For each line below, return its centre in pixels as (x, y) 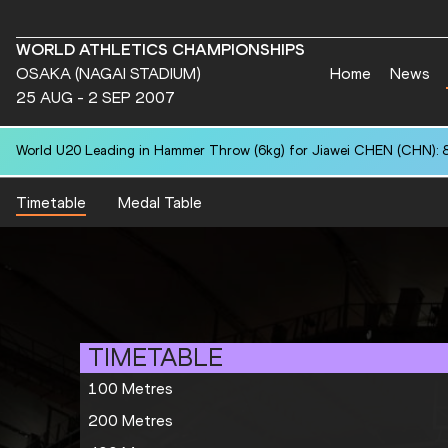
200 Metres (130, 421)
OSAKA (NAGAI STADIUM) (108, 73)
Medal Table (160, 202)
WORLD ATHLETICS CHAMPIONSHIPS (160, 49)
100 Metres (130, 389)
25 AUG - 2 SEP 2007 (95, 97)
